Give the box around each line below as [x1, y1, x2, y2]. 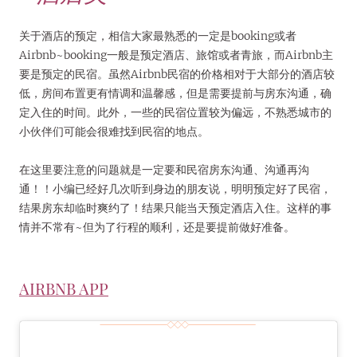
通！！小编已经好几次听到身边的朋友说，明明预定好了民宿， [19, 181, 331, 196]
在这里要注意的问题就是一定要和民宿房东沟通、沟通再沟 [19, 162, 309, 177]
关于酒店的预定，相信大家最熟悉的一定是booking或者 [19, 28, 296, 43]
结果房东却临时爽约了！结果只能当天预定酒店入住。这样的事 [19, 200, 331, 215]
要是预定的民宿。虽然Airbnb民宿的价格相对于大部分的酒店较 [19, 66, 335, 81]
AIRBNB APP [19, 277, 108, 299]
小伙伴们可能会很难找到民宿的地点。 [19, 124, 209, 139]
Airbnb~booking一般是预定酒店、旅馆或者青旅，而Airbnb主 [19, 47, 333, 62]
